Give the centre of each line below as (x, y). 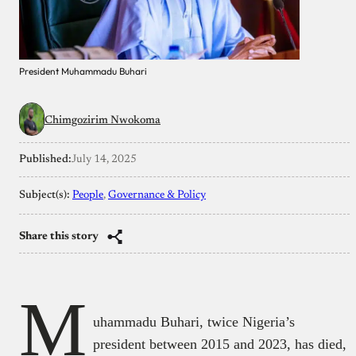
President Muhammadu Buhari (83, 71)
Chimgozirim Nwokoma (103, 120)
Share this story (59, 236)
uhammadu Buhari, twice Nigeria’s (194, 321)
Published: (45, 159)
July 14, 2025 (104, 159)
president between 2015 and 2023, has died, (220, 344)
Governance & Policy (157, 195)
